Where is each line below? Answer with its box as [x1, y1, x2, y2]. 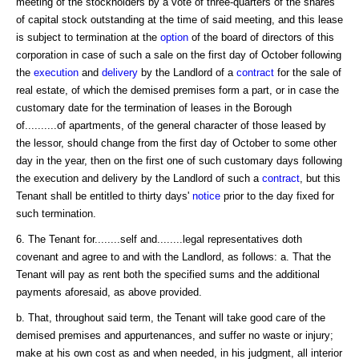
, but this [300, 171, 341, 184]
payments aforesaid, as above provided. [16, 285, 202, 298]
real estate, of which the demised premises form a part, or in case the [16, 83, 339, 96]
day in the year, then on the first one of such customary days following [16, 154, 342, 167]
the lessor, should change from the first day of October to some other [16, 136, 337, 149]
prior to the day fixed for [220, 189, 334, 202]
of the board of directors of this [188, 30, 334, 43]
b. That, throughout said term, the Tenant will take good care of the [16, 311, 325, 324]
